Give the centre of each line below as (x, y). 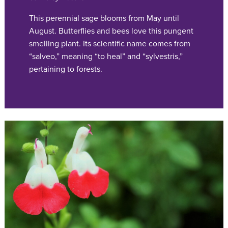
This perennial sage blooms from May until (104, 18)
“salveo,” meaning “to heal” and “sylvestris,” (106, 56)
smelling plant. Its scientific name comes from (110, 44)
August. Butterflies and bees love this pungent (111, 31)
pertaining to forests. (66, 69)
